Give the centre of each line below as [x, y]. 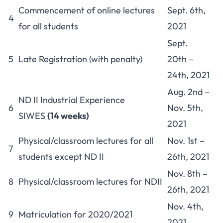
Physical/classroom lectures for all [86, 141]
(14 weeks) [68, 116]
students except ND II [61, 157]
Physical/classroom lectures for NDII [90, 181]
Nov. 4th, [185, 206]
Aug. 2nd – [188, 92]
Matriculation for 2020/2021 [75, 214]
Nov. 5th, [185, 108]
